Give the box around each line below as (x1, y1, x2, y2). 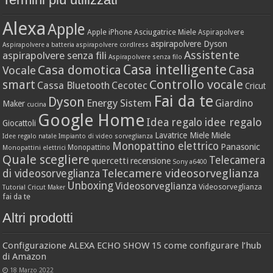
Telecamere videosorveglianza (102, 166, 260, 180)
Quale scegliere (2, 152, 90, 167)
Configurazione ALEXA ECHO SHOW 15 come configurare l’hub (2, 239, 262, 251)
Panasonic (221, 141, 261, 152)
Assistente (184, 48, 240, 62)
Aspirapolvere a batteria (2, 40, 75, 49)
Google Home (38, 110, 145, 130)
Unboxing (67, 179, 114, 192)
